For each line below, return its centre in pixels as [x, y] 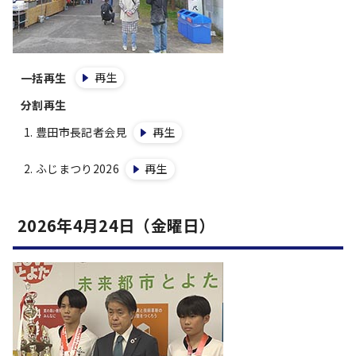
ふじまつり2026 [77, 168]
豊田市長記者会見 [81, 132]
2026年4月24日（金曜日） [116, 225]
